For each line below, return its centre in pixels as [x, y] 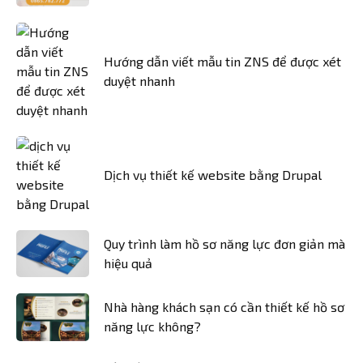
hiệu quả [128, 263]
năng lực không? [152, 327]
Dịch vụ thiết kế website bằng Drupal [213, 174]
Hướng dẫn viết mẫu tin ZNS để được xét [222, 61]
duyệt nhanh [139, 80]
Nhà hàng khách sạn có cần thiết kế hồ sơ [224, 307]
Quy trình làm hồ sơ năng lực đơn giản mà [224, 243]
